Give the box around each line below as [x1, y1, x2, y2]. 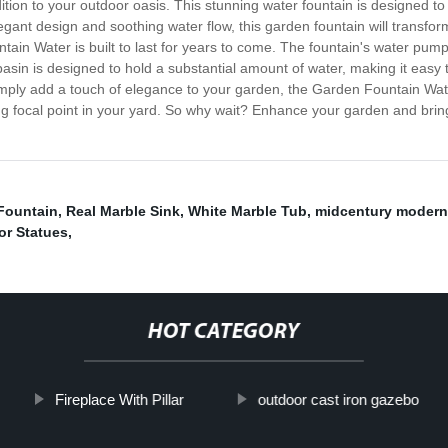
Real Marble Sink [66, 203, 180, 220]
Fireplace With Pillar [54, 391, 184, 409]
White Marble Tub [188, 203, 307, 220]
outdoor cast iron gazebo [257, 391, 419, 409]
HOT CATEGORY [147, 321, 300, 345]
